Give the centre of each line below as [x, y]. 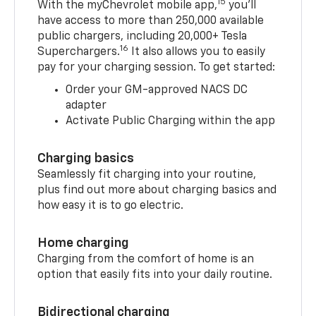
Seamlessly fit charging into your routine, [147, 175]
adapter [86, 106]
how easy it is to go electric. [111, 206]
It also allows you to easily [197, 53]
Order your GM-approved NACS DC [157, 91]
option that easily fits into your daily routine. [157, 275]
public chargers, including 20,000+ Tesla [142, 37]
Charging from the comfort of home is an [146, 260]
